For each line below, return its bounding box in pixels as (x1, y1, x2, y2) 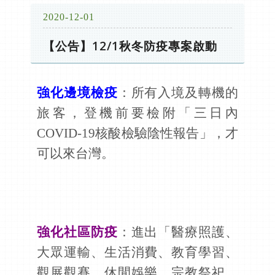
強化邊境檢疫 (37, 85, 118, 99)
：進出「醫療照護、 (117, 225, 239, 239)
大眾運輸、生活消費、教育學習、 (37, 245, 238, 259)
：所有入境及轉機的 (117, 85, 239, 99)
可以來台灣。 (37, 146, 114, 160)
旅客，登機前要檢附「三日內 (37, 106, 238, 120)
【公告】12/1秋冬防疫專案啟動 (43, 37, 217, 54)
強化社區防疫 (37, 225, 118, 239)
